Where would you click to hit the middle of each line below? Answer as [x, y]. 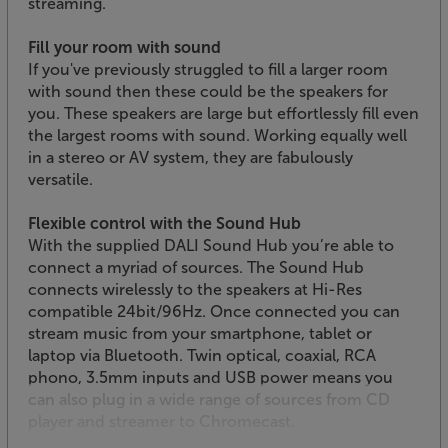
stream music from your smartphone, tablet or [200, 334]
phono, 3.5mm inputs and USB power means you [210, 378]
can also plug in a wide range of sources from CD [209, 400]
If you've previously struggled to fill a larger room [208, 70]
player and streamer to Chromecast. [161, 422]
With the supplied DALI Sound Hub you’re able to [211, 246]
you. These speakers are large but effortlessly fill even [223, 114]
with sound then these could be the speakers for [208, 92]
